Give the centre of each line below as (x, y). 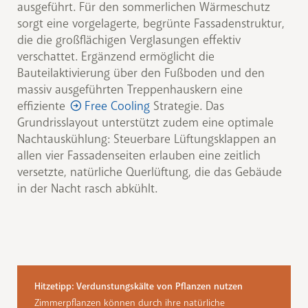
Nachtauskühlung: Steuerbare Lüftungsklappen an (147, 139)
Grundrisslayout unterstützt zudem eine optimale (145, 123)
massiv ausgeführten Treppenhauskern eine (130, 90)
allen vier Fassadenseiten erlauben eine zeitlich (139, 156)
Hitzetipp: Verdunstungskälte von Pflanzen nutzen (139, 287)
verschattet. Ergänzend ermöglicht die (116, 57)
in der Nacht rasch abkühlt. (87, 189)
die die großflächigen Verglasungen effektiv (129, 40)
